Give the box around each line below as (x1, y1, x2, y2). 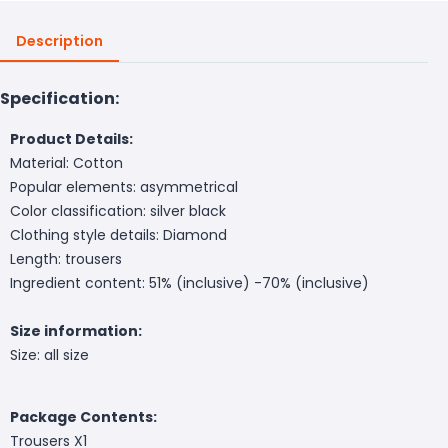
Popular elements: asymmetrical (10, 176, 238, 197)
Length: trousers (10, 248, 122, 269)
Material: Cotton (10, 152, 123, 173)
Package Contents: (10, 406, 157, 427)
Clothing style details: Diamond (10, 224, 227, 245)
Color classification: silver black (10, 200, 226, 221)
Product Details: (10, 128, 133, 149)
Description (16, 30, 103, 51)
